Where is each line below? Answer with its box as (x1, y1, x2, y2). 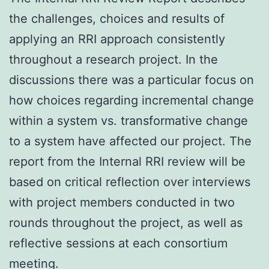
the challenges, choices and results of (9, 11, 225, 26)
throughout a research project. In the (9, 52, 218, 67)
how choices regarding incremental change (9, 92, 254, 107)
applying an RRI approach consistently (9, 31, 225, 46)
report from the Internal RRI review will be (9, 154, 246, 169)
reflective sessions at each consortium (9, 235, 228, 250)
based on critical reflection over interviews (9, 174, 250, 189)
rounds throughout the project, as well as (9, 215, 243, 230)
